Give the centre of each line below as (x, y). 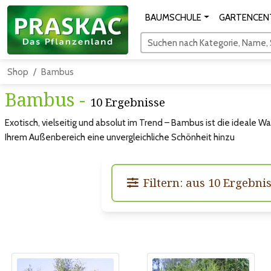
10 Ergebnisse (128, 102)
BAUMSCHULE (173, 18)
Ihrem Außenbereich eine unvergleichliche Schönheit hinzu (120, 137)
